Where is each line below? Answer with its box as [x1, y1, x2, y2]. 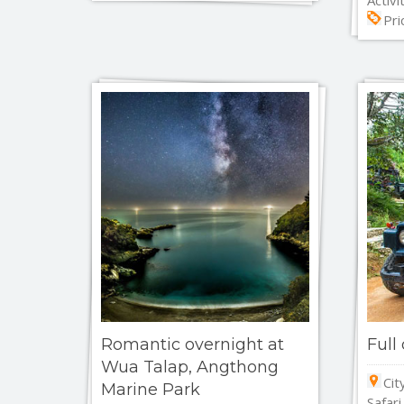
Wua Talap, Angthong [101, 357, 279, 378]
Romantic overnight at [101, 335, 284, 355]
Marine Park [101, 380, 200, 400]
